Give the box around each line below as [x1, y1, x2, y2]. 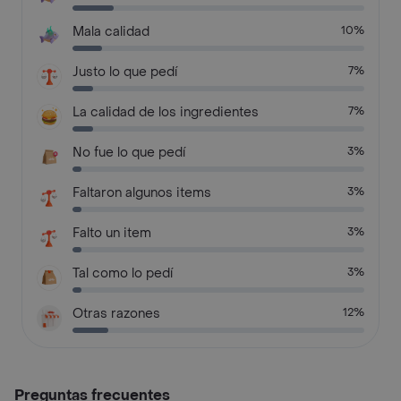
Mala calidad [73, 23, 150, 40]
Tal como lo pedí [73, 265, 174, 282]
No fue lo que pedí [73, 144, 186, 161]
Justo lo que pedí [73, 64, 178, 81]
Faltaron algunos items [73, 184, 212, 201]
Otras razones [73, 305, 161, 322]
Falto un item [73, 225, 152, 242]
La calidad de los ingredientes [73, 104, 260, 121]
